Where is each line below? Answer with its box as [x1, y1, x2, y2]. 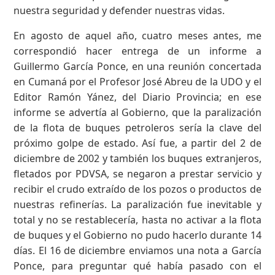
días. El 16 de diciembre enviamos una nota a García [14, 243, 261, 257]
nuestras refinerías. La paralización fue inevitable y [14, 197, 261, 211]
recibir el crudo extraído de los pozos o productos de [14, 182, 261, 196]
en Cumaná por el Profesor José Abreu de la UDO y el [14, 74, 261, 88]
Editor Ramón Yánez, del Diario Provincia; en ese [14, 90, 261, 104]
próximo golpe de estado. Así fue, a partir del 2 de [14, 136, 261, 150]
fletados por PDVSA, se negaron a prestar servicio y [14, 166, 261, 180]
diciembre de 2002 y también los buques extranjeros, [14, 151, 261, 165]
